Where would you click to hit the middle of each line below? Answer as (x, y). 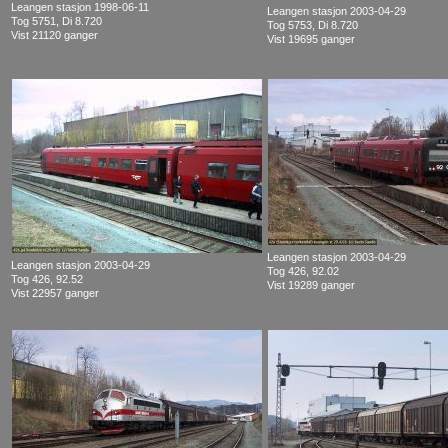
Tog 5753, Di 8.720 (312, 25)
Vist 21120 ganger (54, 35)
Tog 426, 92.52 (47, 279)
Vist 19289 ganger (311, 285)
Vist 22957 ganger (55, 293)
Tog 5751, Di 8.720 (56, 21)
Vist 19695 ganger (311, 39)
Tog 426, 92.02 (303, 271)
